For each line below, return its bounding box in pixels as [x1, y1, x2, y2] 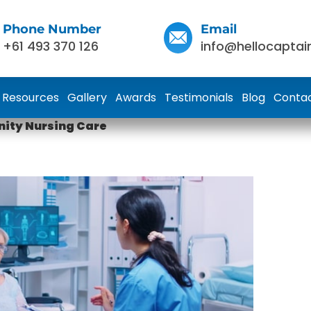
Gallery [67, 90, 107, 106]
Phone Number [3, 21, 101, 37]
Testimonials [165, 90, 233, 106]
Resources [2, 90, 59, 106]
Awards [115, 90, 156, 106]
